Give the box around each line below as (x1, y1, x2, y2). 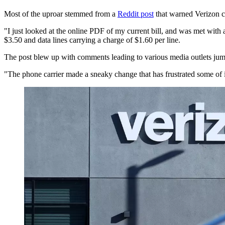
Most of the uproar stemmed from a (4, 9, 118, 18)
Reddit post (118, 9, 154, 18)
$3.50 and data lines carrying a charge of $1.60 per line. (4, 35, 180, 44)
